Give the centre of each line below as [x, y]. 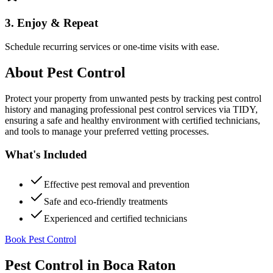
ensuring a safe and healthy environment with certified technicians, [133, 120]
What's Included [46, 155]
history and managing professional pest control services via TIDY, [131, 109]
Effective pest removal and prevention [117, 184]
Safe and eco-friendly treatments [106, 201]
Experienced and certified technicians [115, 218]
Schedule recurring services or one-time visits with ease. [112, 46]
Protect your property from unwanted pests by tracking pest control [133, 98]
